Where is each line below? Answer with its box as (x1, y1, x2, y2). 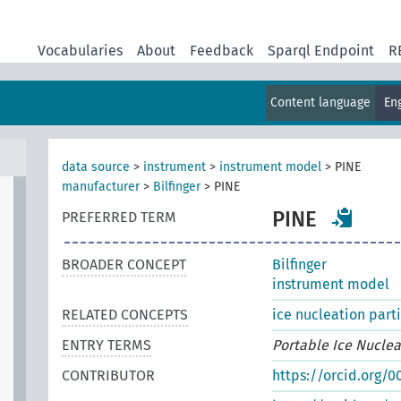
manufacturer (62, 179, 140, 194)
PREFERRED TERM (62, 209, 176, 226)
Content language (270, 95, 371, 110)
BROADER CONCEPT (62, 256, 186, 273)
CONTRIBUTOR (62, 367, 155, 384)
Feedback (190, 42, 253, 59)
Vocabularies (38, 42, 123, 59)
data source (62, 159, 130, 175)
